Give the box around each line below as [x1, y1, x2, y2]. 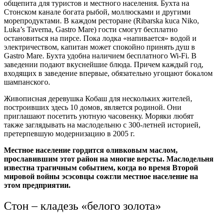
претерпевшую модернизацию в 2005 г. [4, 129, 137, 138]
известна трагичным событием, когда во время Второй [4, 163, 198, 172]
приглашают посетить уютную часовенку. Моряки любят [4, 112, 194, 121]
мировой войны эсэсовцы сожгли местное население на [4, 172, 198, 181]
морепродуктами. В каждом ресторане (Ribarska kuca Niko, [4, 17, 199, 25]
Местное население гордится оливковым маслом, [4, 146, 178, 155]
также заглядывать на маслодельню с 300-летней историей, [4, 121, 200, 129]
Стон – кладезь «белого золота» [4, 199, 161, 212]
